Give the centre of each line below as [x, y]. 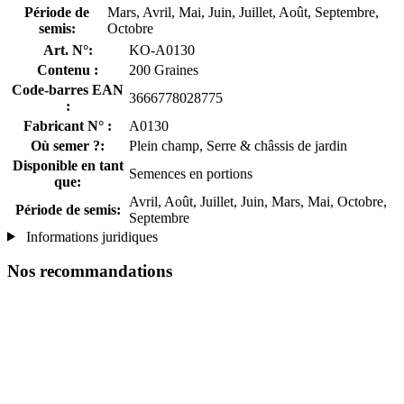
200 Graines [164, 69]
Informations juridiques [90, 236]
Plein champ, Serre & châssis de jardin [238, 145]
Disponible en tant [68, 165]
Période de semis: [68, 209]
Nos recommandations [90, 271]
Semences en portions [191, 173]
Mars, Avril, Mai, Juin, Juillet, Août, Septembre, [243, 12]
